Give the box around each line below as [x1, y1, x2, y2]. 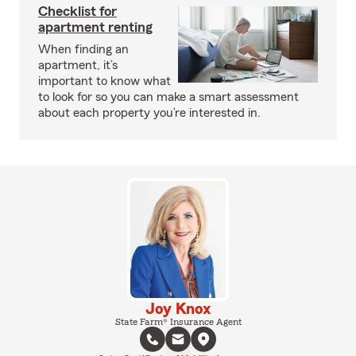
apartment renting [38, 20, 153, 34]
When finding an [38, 43, 129, 56]
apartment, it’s [38, 59, 118, 72]
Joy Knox [145, 300, 211, 317]
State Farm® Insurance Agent [114, 316, 242, 327]
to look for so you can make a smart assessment [38, 91, 299, 103]
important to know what [38, 75, 171, 87]
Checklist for [38, 4, 117, 18]
